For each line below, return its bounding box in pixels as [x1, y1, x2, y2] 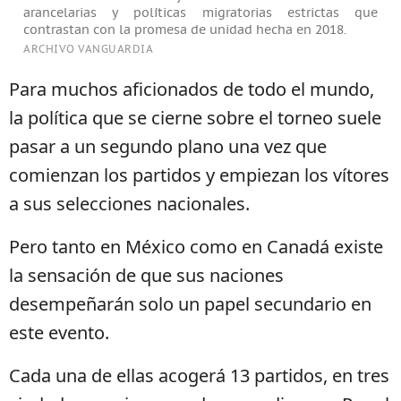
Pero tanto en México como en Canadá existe [9, 235, 383, 259]
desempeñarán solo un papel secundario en [9, 292, 371, 316]
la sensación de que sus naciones [9, 263, 284, 287]
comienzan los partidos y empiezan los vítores [9, 163, 389, 187]
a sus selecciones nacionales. [9, 192, 250, 216]
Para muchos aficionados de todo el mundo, [9, 77, 374, 101]
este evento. [9, 320, 109, 345]
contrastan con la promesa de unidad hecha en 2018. [23, 23, 346, 38]
